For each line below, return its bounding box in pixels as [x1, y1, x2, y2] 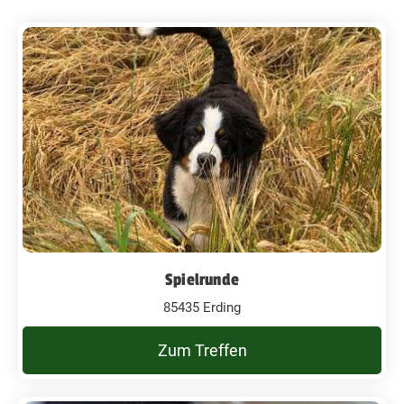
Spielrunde [165, 269, 239, 289]
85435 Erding [163, 298, 241, 316]
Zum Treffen [157, 340, 247, 360]
